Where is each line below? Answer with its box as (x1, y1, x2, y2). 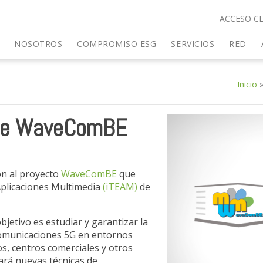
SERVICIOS (171, 38, 215, 49)
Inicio (237, 79, 257, 90)
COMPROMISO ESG (77, 38, 157, 49)
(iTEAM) (103, 180, 137, 193)
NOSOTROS (14, 38, 63, 49)
